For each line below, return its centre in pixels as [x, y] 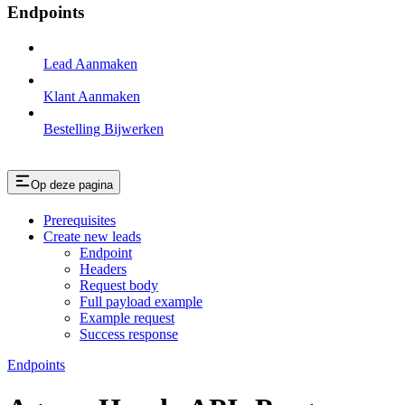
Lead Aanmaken [90, 63]
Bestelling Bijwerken [104, 128]
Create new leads [92, 236]
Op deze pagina [72, 184]
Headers [103, 268]
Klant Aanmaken [92, 96]
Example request [127, 317]
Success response [129, 334]
